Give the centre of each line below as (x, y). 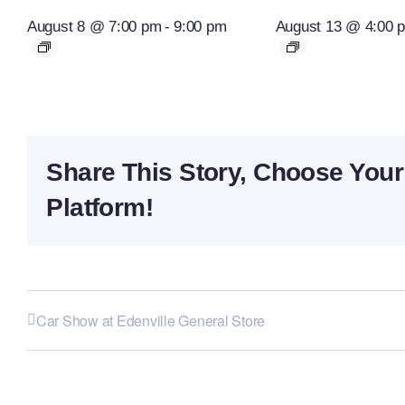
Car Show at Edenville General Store (151, 321)
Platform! (100, 208)
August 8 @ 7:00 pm (94, 27)
